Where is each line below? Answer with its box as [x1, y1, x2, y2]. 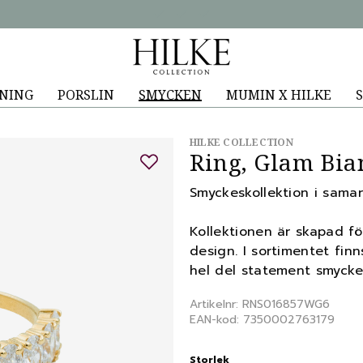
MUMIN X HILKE [225, 86, 331, 104]
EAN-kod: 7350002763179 [190, 311, 335, 328]
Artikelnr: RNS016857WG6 [190, 296, 330, 313]
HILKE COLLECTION [190, 135, 293, 149]
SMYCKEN [138, 86, 202, 104]
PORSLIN [57, 86, 114, 104]
